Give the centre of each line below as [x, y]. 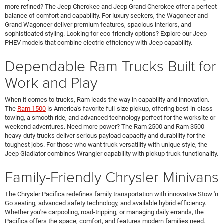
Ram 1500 [32, 108]
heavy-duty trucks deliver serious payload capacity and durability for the [105, 135]
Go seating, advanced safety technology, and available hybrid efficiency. [106, 203]
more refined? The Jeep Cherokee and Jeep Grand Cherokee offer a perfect [111, 6]
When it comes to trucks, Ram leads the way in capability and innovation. [107, 99]
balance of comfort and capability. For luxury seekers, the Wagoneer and [106, 15]
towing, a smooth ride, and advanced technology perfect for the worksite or [110, 117]
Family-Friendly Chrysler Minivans [112, 176]
